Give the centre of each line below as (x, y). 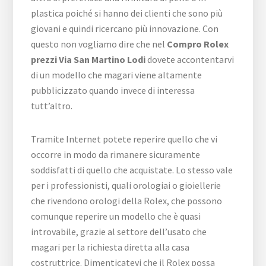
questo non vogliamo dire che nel (99, 44)
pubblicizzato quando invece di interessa (113, 90)
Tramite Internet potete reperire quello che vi (124, 139)
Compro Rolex (198, 44)
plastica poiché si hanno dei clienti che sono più (127, 13)
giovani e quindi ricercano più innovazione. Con (125, 28)
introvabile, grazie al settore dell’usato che (119, 231)
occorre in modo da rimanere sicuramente (116, 154)
